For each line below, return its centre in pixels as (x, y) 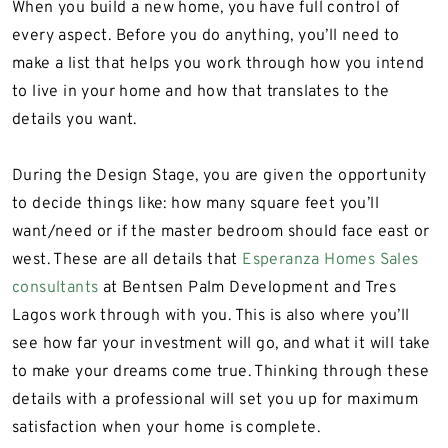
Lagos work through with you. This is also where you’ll (211, 315)
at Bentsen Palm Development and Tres (247, 287)
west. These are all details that (127, 259)
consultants (55, 287)
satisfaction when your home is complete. (166, 427)
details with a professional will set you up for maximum (215, 399)
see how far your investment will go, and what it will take (221, 343)
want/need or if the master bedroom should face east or (221, 231)
